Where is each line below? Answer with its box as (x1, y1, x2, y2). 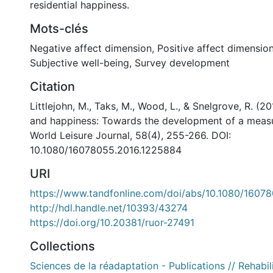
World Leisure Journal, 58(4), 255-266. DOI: (30, 129, 231, 141)
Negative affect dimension (30, 42, 152, 54)
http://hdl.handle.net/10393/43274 (30, 202, 188, 214)
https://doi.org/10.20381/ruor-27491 (30, 216, 194, 229)
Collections (30, 239, 95, 253)
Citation (30, 79, 75, 94)
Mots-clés (30, 21, 88, 36)
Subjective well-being (30, 57, 129, 69)
